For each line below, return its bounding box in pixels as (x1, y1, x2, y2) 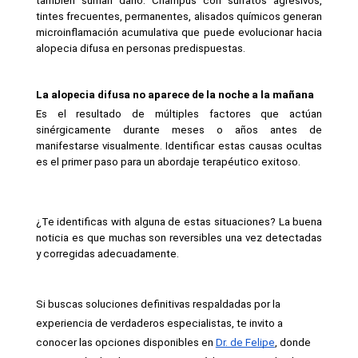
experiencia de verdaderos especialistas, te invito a (35, 316, 283, 329)
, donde (274, 336, 311, 348)
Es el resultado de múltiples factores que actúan (35, 107, 323, 120)
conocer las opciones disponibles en (35, 336, 216, 348)
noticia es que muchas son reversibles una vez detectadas (35, 231, 323, 244)
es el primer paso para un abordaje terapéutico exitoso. (35, 155, 300, 168)
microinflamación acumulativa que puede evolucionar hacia (35, 26, 323, 38)
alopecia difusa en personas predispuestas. (35, 42, 245, 54)
